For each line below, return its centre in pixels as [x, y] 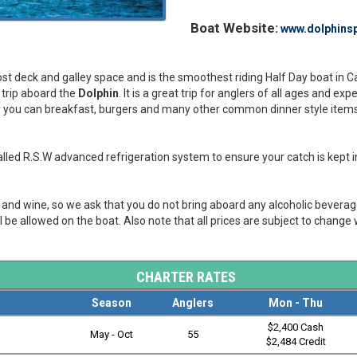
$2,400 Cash [296, 327]
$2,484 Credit [296, 341]
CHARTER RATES [186, 277]
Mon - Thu [296, 303]
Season [112, 303]
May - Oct [112, 334]
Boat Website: [234, 28]
